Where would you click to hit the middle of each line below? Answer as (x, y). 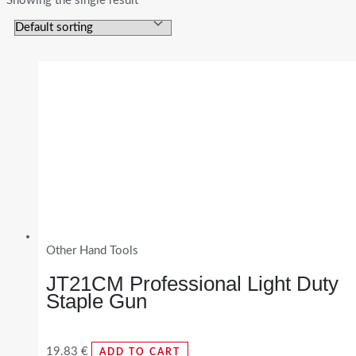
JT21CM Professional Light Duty (192, 284)
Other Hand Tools (92, 250)
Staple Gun (97, 302)
